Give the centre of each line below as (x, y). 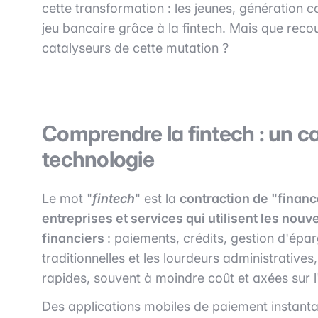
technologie (98, 159)
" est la (157, 198)
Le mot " (67, 198)
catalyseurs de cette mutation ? (135, 48)
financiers (75, 238)
